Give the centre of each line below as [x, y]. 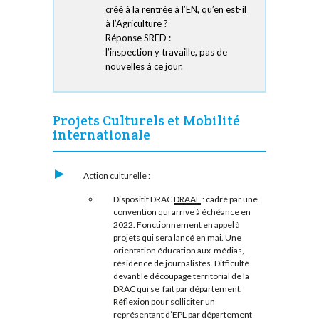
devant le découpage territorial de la [181, 276]
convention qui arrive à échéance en [182, 211]
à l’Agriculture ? [137, 24]
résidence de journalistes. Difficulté [181, 263]
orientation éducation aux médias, [179, 250]
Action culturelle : [116, 175]
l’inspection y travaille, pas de [166, 52]
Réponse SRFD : [138, 38]
